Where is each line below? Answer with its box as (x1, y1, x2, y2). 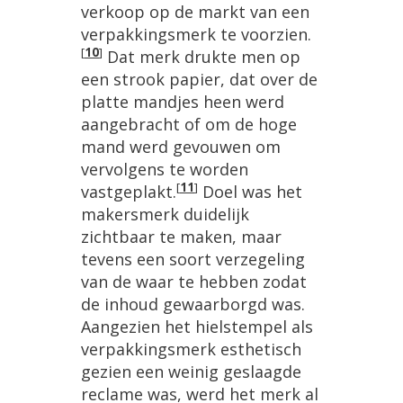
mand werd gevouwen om (81, 135, 281, 157)
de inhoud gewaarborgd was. (81, 292, 305, 315)
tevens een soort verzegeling (81, 247, 305, 270)
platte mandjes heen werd (81, 90, 284, 112)
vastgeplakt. (81, 180, 176, 202)
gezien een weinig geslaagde (81, 360, 301, 382)
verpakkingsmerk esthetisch (81, 337, 301, 360)
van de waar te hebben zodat (81, 270, 307, 292)
